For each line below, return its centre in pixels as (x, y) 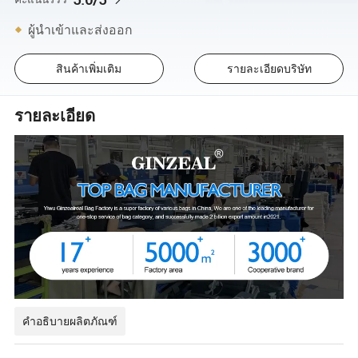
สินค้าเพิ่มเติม (89, 69)
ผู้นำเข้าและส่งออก (81, 29)
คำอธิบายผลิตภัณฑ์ (70, 321)
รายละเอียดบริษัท (269, 69)
